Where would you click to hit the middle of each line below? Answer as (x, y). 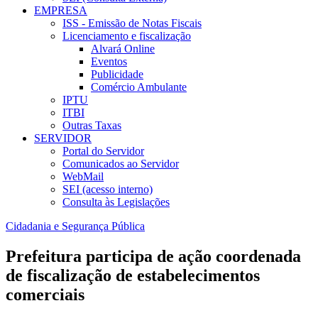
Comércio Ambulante (139, 87)
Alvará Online (123, 49)
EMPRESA (61, 11)
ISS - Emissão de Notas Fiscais (132, 23)
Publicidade (117, 75)
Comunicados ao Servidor (121, 164)
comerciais (45, 295)
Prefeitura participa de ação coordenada (153, 257)
